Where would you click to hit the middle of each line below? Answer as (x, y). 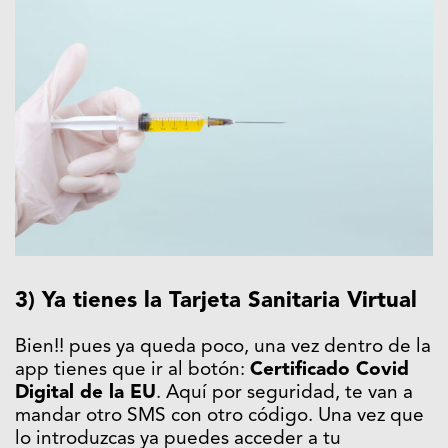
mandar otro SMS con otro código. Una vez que (219, 417)
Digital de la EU (85, 394)
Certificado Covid (329, 371)
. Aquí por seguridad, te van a (284, 394)
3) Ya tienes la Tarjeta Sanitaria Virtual (216, 301)
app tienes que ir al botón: (132, 371)
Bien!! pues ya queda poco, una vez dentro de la (223, 348)
